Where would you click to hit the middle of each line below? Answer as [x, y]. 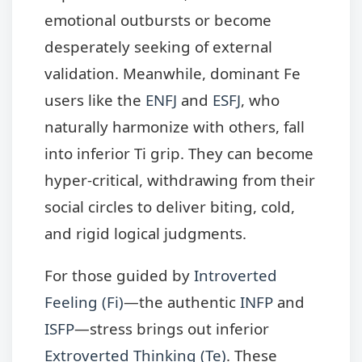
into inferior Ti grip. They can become [179, 153]
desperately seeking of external [158, 46]
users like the [95, 99]
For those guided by [119, 275]
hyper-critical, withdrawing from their [180, 179]
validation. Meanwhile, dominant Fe [173, 73]
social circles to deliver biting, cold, [170, 206]
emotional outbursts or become [158, 19]
